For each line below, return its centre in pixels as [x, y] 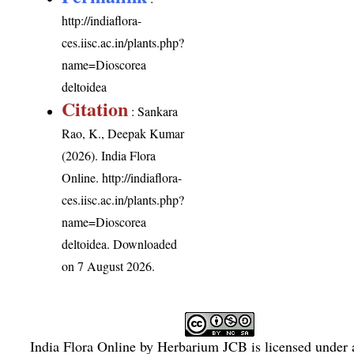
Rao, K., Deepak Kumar [123, 134]
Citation [95, 109]
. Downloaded [142, 244]
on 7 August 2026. [109, 266]
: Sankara [153, 111]
